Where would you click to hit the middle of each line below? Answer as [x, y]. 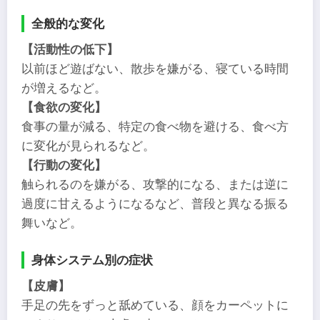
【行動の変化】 [64, 165]
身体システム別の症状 [92, 260]
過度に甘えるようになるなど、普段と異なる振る [155, 204]
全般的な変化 [68, 24]
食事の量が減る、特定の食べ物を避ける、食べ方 [155, 126]
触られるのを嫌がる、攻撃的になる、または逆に [155, 184]
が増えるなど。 [64, 88]
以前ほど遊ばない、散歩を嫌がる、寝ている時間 [155, 69]
